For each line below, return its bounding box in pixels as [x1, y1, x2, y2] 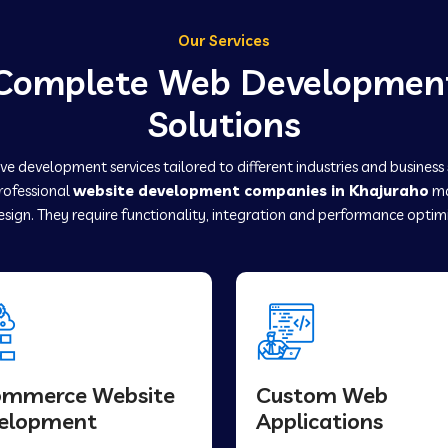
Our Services [178, 31, 270, 50]
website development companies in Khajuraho [72, 181, 429, 200]
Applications [256, 407, 383, 435]
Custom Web [256, 381, 388, 409]
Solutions [147, 102, 301, 146]
